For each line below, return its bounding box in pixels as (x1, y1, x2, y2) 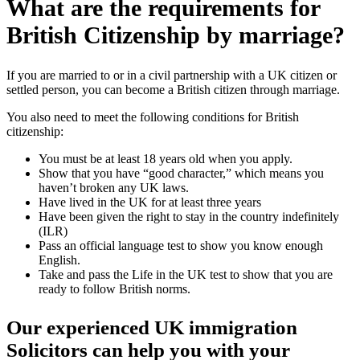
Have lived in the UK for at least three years (39, 195, 261, 210)
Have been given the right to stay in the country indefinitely (39, 210, 339, 224)
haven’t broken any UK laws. (39, 181, 189, 195)
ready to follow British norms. (39, 282, 190, 297)
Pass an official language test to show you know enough (39, 239, 323, 253)
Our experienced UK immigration (6, 317, 297, 339)
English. (39, 253, 80, 268)
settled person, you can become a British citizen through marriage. (6, 83, 340, 97)
